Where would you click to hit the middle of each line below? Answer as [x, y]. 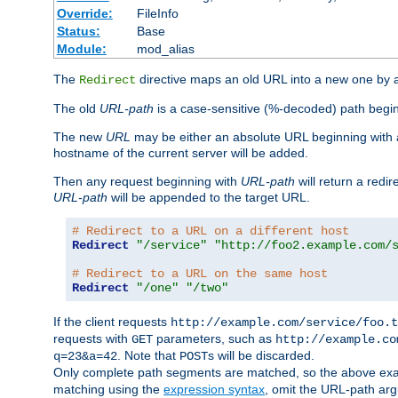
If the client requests [112, 322]
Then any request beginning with [147, 182]
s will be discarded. [261, 356]
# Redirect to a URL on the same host [200, 274]
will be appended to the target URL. [209, 198]
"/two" [207, 288]
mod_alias [165, 49]
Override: [84, 14]
